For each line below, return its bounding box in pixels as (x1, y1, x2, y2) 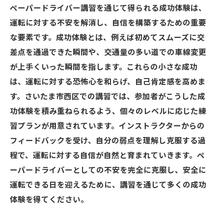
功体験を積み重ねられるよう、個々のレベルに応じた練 (10, 107, 206, 116)
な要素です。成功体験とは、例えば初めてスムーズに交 (10, 33, 205, 42)
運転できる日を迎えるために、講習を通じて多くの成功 (10, 181, 206, 190)
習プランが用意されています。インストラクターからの (10, 122, 205, 131)
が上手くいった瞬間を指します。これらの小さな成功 (10, 63, 197, 72)
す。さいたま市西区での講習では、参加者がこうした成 (10, 92, 205, 101)
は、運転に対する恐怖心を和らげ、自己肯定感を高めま (10, 78, 206, 86)
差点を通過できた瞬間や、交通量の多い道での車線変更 (10, 48, 206, 57)
